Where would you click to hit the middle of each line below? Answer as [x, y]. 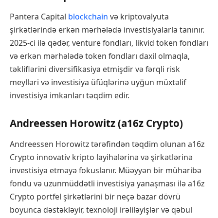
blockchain [88, 17]
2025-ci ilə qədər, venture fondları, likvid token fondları [109, 43]
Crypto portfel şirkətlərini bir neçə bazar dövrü [95, 197]
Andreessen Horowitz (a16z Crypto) [96, 123]
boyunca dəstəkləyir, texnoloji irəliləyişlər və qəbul [101, 210]
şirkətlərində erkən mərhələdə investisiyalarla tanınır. [107, 30]
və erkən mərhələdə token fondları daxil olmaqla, [100, 56]
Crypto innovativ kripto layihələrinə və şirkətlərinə [101, 157]
